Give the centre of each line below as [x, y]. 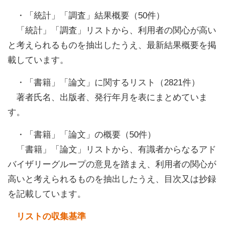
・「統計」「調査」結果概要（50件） [91, 16]
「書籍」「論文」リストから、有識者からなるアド [117, 150]
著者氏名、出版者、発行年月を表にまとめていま [112, 97]
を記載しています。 [47, 194]
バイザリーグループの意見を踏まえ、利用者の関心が [112, 164]
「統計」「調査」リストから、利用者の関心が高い [117, 30]
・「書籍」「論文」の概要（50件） [86, 135]
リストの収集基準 [51, 216]
